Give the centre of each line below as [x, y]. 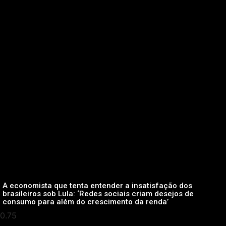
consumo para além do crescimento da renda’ [86, 202]
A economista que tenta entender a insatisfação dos [97, 186]
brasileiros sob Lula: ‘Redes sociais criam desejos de [98, 194]
